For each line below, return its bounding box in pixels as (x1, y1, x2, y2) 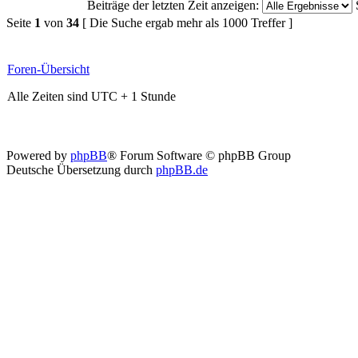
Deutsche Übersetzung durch (6, 163, 156, 177)
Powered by (6, 149, 70, 162)
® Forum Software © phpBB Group (107, 149, 291, 162)
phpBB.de (156, 163, 208, 177)
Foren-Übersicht (7, 62, 89, 76)
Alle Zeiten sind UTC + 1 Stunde (7, 89, 176, 103)
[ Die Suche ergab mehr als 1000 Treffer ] (79, 16, 292, 30)
